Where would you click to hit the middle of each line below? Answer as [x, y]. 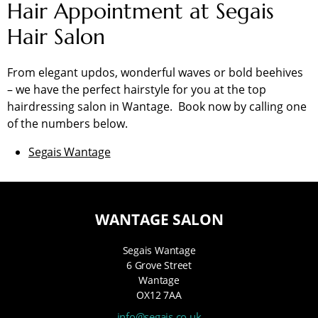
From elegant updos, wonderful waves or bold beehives [155, 73]
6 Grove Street [159, 265]
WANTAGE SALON [159, 220]
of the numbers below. [69, 124]
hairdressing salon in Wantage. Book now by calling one [157, 107]
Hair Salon [59, 37]
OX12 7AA [159, 295]
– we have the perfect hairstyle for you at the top [137, 90]
